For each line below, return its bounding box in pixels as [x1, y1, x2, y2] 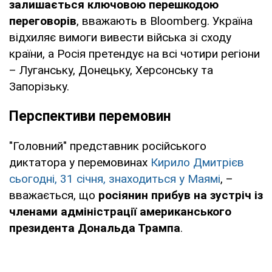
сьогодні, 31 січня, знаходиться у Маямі [9, 171, 220, 186]
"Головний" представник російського [9, 138, 206, 153]
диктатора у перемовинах [9, 155, 151, 169]
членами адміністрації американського [9, 204, 231, 219]
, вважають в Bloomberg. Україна [76, 13, 253, 28]
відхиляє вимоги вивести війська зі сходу [9, 30, 231, 44]
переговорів [9, 13, 76, 28]
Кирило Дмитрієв [151, 155, 244, 169]
